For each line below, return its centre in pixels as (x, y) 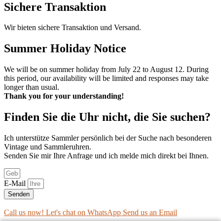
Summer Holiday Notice (65, 49)
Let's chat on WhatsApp (83, 213)
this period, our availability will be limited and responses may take (106, 78)
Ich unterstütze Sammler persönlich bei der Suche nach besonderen (108, 138)
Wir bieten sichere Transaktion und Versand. (73, 28)
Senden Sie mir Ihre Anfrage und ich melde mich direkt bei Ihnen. (106, 156)
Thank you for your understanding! (64, 96)
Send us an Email (150, 213)
